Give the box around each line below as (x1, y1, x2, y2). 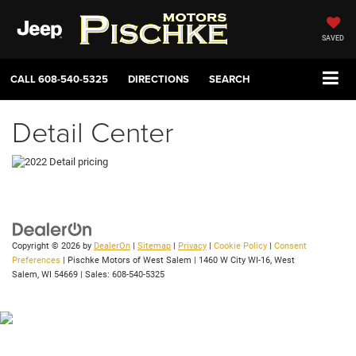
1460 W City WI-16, (196, 255, 272, 266)
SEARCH (209, 72, 250, 87)
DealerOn (94, 241, 130, 252)
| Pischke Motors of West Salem (60, 255, 192, 266)
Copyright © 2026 (12, 241, 83, 252)
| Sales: (78, 269, 112, 281)
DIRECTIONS (128, 72, 189, 87)
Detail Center (12, 111, 173, 152)
